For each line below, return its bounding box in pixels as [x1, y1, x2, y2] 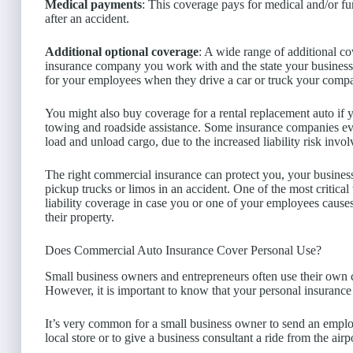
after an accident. [45, 12, 129, 26]
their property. [45, 210, 114, 225]
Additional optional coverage [45, 45, 199, 59]
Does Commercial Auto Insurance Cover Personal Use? [45, 243, 321, 258]
